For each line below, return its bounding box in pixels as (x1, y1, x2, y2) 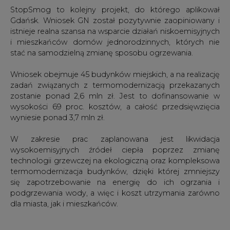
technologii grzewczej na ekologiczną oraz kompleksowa (10, 155, 220, 165)
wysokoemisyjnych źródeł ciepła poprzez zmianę (10, 144, 220, 154)
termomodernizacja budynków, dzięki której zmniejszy (10, 166, 220, 176)
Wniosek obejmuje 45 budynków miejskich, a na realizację (10, 69, 220, 79)
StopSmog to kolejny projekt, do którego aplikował (10, 4, 220, 14)
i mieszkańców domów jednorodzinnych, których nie (10, 36, 220, 46)
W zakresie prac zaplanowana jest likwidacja (10, 133, 220, 143)
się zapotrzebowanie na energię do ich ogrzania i (10, 177, 220, 186)
